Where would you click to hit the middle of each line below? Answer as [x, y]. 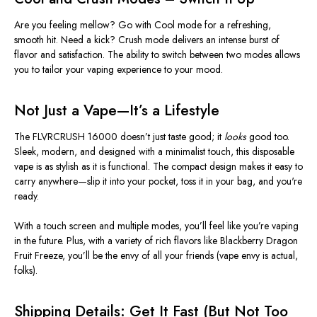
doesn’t [135, 136]
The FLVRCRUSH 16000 [67, 136]
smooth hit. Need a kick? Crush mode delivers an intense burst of [147, 39]
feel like [225, 225]
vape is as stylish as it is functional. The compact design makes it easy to [158, 166]
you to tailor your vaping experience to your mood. [119, 69]
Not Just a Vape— [72, 110]
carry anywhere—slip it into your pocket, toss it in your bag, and [145, 181]
